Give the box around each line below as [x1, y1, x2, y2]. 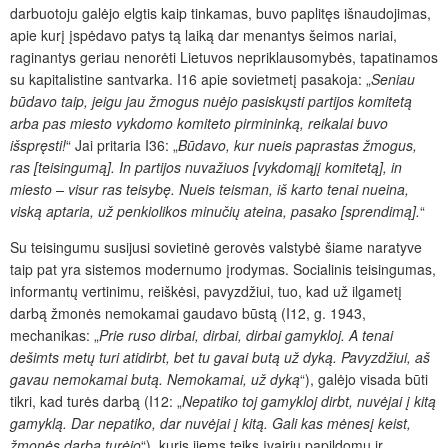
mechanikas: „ [10, 324, 99, 345]
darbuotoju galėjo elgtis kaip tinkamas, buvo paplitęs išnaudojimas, [10, 2, 431, 23]
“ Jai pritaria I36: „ [66, 134, 178, 155]
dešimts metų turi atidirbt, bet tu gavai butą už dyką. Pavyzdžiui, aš [10, 346, 430, 367]
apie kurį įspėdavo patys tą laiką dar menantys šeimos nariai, [10, 24, 397, 45]
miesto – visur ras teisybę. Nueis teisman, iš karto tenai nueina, [10, 178, 409, 199]
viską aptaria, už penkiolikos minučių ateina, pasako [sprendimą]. [10, 200, 420, 221]
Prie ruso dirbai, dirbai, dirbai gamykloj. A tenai [99, 324, 393, 345]
